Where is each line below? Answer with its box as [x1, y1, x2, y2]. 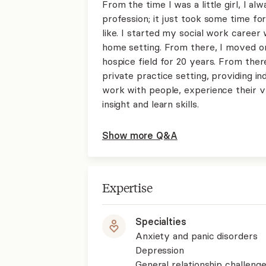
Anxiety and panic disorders [135, 229, 258, 242]
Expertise [102, 179, 153, 195]
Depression [135, 243, 185, 256]
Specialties [135, 215, 186, 227]
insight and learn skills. [102, 97, 199, 110]
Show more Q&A [102, 129, 178, 141]
